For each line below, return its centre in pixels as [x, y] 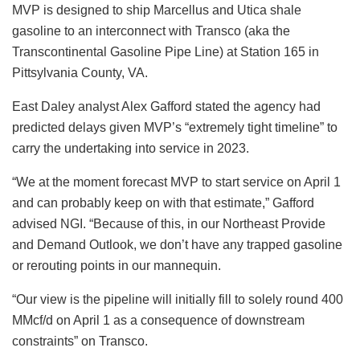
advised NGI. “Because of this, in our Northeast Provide [169, 223]
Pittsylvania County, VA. [80, 72]
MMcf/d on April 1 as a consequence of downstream [158, 320]
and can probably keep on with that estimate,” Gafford [163, 202]
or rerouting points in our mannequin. [117, 265]
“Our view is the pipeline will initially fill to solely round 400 [178, 299]
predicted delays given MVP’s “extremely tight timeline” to [175, 127]
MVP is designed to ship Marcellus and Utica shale [157, 10]
